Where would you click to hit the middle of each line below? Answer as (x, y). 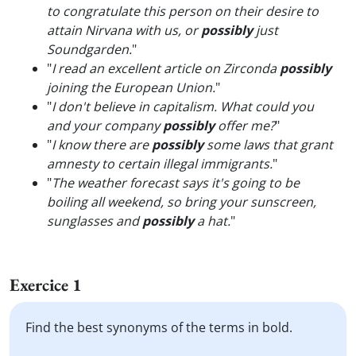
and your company (105, 126)
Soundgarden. (89, 49)
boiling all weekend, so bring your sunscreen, (182, 202)
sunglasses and (95, 221)
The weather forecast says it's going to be (176, 183)
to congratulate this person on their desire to (183, 11)
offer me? (245, 126)
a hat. (212, 221)
